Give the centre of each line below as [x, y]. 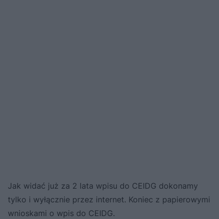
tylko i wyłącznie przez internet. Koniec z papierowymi [109, 199]
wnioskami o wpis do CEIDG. [61, 213]
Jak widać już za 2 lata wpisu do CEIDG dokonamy [103, 186]
